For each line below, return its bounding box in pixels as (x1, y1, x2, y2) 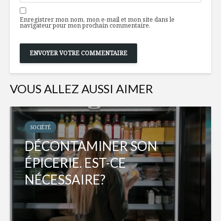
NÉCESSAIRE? (25, 172, 106, 188)
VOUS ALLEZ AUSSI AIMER (10, 81, 153, 96)
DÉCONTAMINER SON (25, 138, 157, 154)
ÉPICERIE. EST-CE (25, 155, 126, 171)
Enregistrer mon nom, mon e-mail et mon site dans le (20, 15, 175, 24)
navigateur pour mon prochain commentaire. (20, 21, 150, 30)
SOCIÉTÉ (30, 124, 51, 131)
